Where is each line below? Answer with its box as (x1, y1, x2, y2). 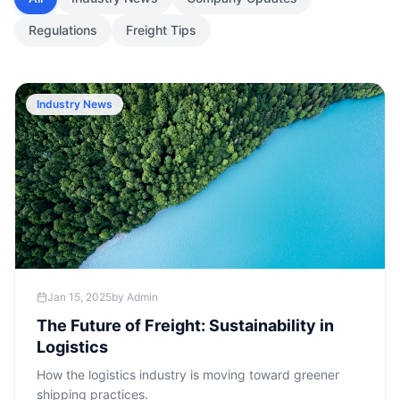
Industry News (37, 97, 112, 111)
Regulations (29, 22, 97, 37)
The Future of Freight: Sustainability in (37, 316, 334, 335)
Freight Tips (126, 22, 196, 37)
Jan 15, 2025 (47, 290, 112, 304)
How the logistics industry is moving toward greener (37, 367, 339, 382)
